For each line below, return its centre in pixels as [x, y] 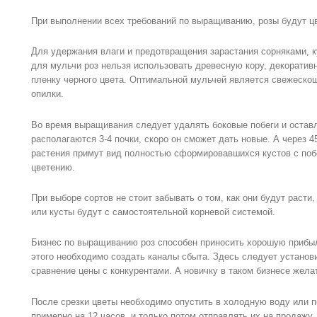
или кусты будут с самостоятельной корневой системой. [153, 212]
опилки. [47, 94]
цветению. [53, 167]
